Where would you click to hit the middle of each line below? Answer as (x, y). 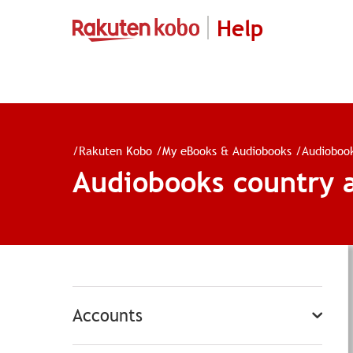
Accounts (108, 316)
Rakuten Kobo (115, 150)
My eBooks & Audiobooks (227, 150)
